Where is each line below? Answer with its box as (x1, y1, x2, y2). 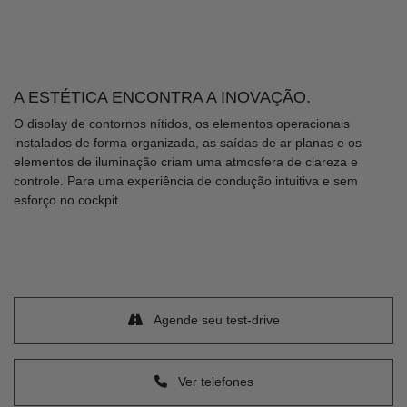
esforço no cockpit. (14, 192, 122, 207)
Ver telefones (174, 374, 253, 390)
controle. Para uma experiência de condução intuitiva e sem (14, 173, 358, 188)
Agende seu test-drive (149, 313, 280, 328)
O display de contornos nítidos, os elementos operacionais (14, 115, 350, 131)
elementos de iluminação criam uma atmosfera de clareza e (14, 154, 358, 169)
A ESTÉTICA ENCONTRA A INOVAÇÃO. (14, 87, 311, 106)
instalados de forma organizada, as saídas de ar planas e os (14, 134, 362, 150)
